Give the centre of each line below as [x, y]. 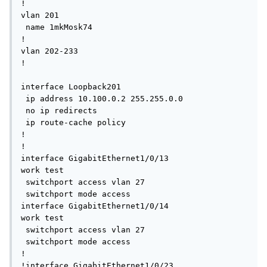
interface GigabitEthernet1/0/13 [95, 159]
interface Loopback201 [71, 87]
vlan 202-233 [52, 51]
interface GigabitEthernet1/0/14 [95, 206]
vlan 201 [40, 15]
